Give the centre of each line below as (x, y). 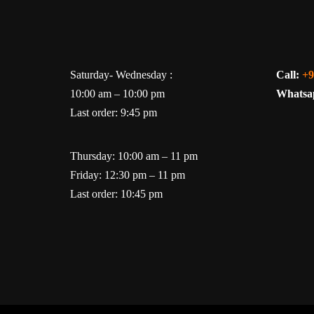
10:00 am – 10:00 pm (117, 94)
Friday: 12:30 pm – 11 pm (128, 175)
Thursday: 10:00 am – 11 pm (134, 156)
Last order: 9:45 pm (114, 112)
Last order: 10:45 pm (116, 194)
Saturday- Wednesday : (121, 75)
